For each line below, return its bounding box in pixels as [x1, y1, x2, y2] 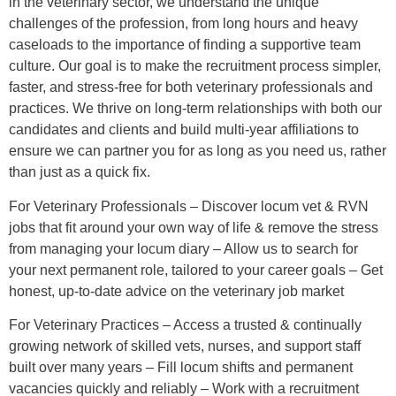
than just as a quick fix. [9, 164, 150, 180]
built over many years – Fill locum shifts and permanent [9, 360, 353, 376]
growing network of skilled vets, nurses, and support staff [9, 339, 361, 354]
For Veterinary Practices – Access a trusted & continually [9, 317, 362, 333]
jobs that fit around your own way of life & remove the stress [9, 219, 378, 235]
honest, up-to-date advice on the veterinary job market [9, 283, 344, 299]
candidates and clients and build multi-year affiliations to [9, 122, 359, 138]
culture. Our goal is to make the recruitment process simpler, [9, 58, 381, 74]
